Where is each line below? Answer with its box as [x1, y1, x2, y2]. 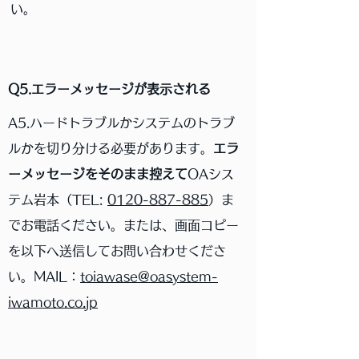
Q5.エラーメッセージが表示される [8, 83, 211, 95]
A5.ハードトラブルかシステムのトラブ [8, 116, 235, 129]
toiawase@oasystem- [80, 270, 218, 283]
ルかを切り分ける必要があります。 [8, 142, 213, 155]
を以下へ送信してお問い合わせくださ [8, 244, 226, 257]
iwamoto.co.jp [8, 296, 98, 309]
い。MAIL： [8, 270, 80, 283]
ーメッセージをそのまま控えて [8, 167, 188, 180]
